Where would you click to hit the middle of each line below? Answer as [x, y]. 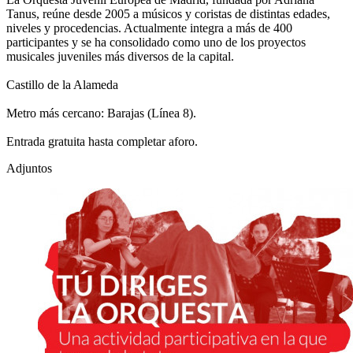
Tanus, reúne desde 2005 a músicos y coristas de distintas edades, [168, 14]
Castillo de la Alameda [62, 85]
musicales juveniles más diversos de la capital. [120, 57]
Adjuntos [29, 169]
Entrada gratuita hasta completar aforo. [102, 142]
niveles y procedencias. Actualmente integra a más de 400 [149, 28]
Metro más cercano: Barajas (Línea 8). [101, 113]
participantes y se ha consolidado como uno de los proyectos [156, 43]
